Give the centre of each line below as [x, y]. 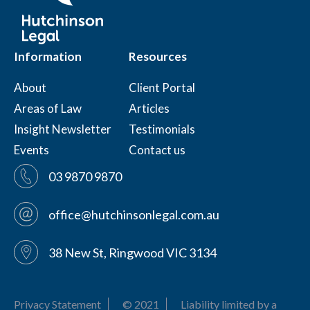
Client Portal [162, 88]
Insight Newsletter [63, 129]
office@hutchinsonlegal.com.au [134, 214]
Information [48, 56]
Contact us [157, 150]
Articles [149, 108]
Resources [158, 56]
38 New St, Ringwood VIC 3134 [133, 252]
